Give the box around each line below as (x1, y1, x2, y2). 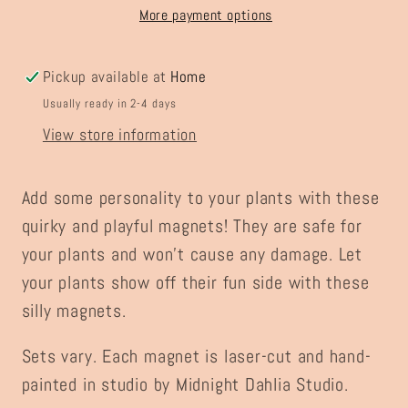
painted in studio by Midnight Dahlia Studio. (21, 373, 349, 397)
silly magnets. (21, 299, 127, 322)
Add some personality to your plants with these (21, 186, 380, 209)
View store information (42, 123, 198, 145)
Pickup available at (42, 66, 171, 87)
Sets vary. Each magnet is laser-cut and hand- (21, 345, 372, 369)
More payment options (139, 5, 272, 25)
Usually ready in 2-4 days (42, 95, 177, 111)
